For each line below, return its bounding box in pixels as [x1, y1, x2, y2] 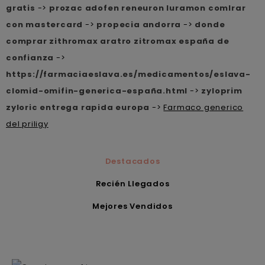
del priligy [6, 118, 49, 130]
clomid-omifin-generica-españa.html [6, 85, 188, 96]
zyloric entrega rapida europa [6, 101, 150, 113]
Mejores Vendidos [92, 200, 173, 212]
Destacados [105, 155, 160, 167]
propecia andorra [96, 18, 182, 30]
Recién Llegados [95, 177, 170, 189]
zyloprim [201, 85, 243, 96]
